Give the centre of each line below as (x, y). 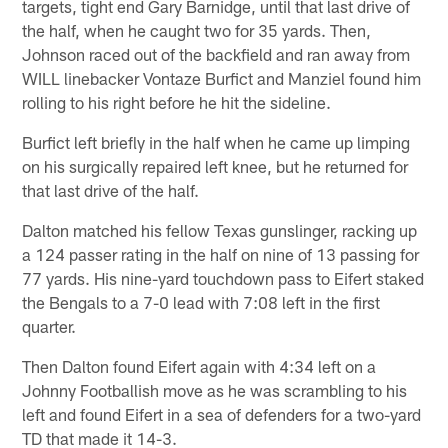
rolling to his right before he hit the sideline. (177, 102)
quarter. (49, 326)
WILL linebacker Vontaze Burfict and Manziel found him (222, 78)
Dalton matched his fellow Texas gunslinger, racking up (220, 230)
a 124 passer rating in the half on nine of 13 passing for (221, 254)
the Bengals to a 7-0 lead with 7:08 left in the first (201, 302)
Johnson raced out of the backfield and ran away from (216, 54)
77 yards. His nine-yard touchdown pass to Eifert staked (223, 278)
